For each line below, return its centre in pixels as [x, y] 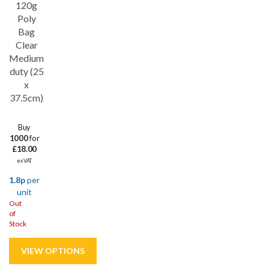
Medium [26, 58]
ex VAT [24, 161]
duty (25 [26, 71]
